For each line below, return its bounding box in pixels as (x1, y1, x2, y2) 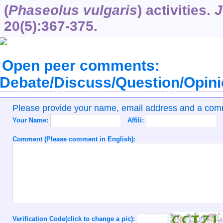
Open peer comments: (1, 57, 160, 74)
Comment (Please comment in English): (12, 135, 135, 143)
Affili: (127, 116, 146, 124)
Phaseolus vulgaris (8, 2, 137, 18)
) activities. (137, 2, 215, 18)
